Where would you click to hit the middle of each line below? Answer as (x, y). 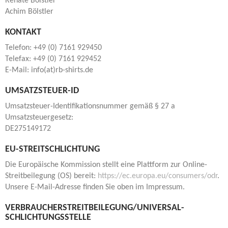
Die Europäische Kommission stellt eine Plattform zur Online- (106, 165)
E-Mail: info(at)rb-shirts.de (49, 70)
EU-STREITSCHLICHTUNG (52, 149)
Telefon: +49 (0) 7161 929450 (53, 48)
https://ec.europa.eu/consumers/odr (158, 176)
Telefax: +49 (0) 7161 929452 (53, 59)
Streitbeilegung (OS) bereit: (51, 176)
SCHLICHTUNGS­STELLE (48, 218)
